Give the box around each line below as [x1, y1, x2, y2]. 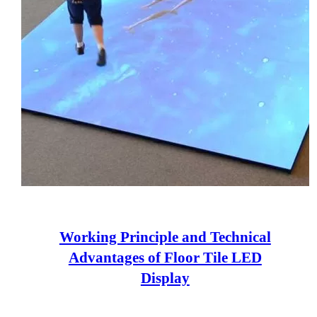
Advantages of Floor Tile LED [68, 249, 262, 266]
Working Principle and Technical [59, 229, 271, 246]
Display [140, 270, 190, 287]
